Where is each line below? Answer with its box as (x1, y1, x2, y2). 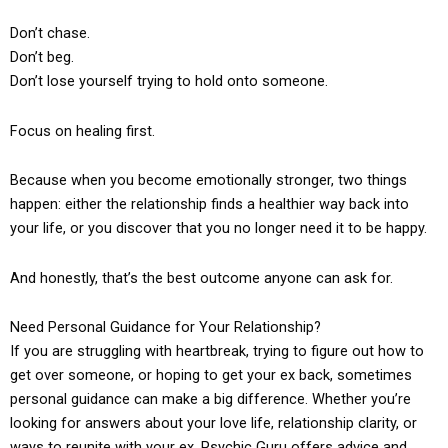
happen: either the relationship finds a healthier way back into (10, 195, 409, 214)
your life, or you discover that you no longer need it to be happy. (10, 219, 427, 238)
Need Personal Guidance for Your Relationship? (10, 318, 321, 337)
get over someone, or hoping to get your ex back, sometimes (10, 366, 412, 385)
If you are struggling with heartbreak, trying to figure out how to (10, 342, 424, 361)
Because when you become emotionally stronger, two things (10, 171, 407, 190)
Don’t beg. (10, 48, 74, 67)
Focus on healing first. (10, 121, 155, 140)
